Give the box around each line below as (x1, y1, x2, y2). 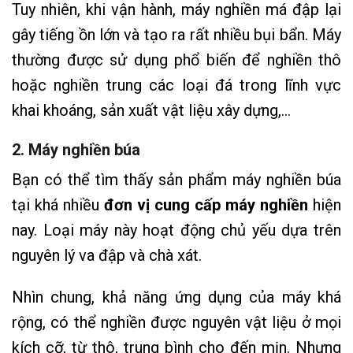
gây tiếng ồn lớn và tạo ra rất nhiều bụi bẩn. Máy (12, 24, 341, 44)
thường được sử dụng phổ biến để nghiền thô (12, 50, 341, 69)
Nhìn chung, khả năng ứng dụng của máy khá (12, 287, 341, 307)
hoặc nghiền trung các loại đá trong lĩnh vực (12, 75, 341, 95)
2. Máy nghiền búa (12, 139, 140, 159)
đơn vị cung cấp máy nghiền (104, 195, 308, 215)
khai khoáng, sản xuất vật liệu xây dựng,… (12, 100, 291, 120)
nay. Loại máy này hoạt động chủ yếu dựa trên (12, 221, 341, 240)
